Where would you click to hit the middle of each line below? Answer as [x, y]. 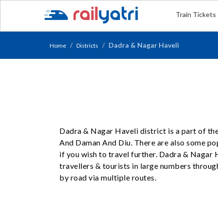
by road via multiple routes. [108, 177]
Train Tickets [196, 14]
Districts [87, 45]
